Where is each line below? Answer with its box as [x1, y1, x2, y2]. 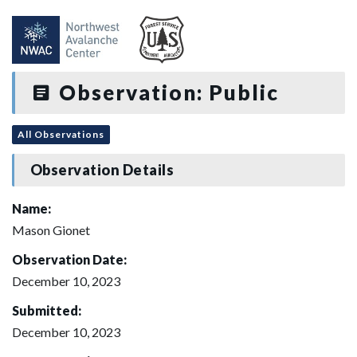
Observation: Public [53, 80, 279, 105]
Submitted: [12, 302, 81, 318]
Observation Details [29, 161, 175, 179]
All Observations [18, 127, 104, 140]
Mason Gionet [12, 222, 90, 237]
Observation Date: [12, 251, 127, 267]
